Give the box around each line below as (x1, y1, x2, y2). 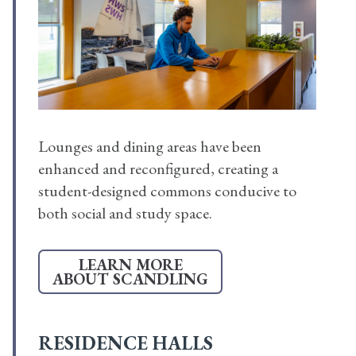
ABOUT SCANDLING (52, 269, 208, 290)
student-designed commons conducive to (38, 180, 296, 202)
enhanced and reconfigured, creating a (38, 158, 278, 180)
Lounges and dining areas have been (38, 136, 261, 157)
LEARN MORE (78, 254, 183, 276)
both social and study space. (38, 203, 212, 224)
